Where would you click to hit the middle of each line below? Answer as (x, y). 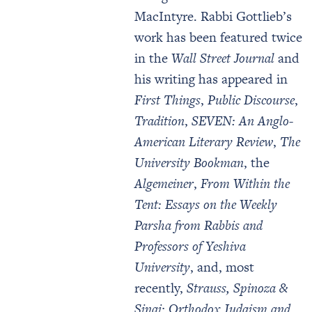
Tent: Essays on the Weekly (206, 204)
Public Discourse (251, 100)
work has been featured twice (218, 37)
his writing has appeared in (211, 79)
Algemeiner (164, 184)
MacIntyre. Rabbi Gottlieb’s (213, 16)
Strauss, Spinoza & (237, 288)
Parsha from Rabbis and (198, 225)
